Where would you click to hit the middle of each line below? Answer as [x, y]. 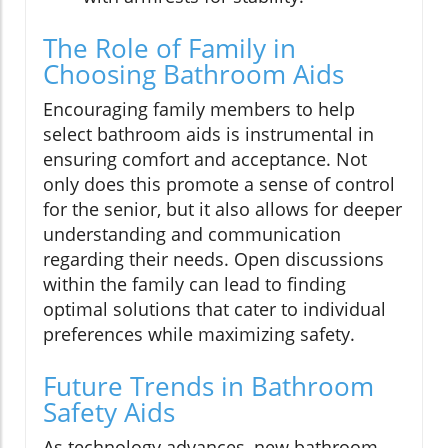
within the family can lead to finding [194, 283]
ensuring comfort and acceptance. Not [205, 158]
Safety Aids [109, 411]
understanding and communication [192, 233]
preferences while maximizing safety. [199, 333]
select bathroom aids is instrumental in [208, 133]
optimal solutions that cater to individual [214, 308]
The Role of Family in [169, 47]
